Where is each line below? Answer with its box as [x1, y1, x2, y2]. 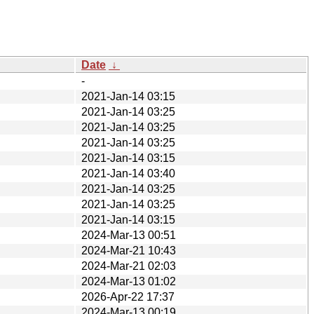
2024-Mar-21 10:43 [81, 244, 176, 257]
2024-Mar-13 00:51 [81, 228, 176, 241]
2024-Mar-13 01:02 [81, 275, 176, 287]
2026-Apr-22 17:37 [81, 290, 175, 303]
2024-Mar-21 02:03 [81, 259, 176, 272]
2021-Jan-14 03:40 [81, 167, 175, 179]
